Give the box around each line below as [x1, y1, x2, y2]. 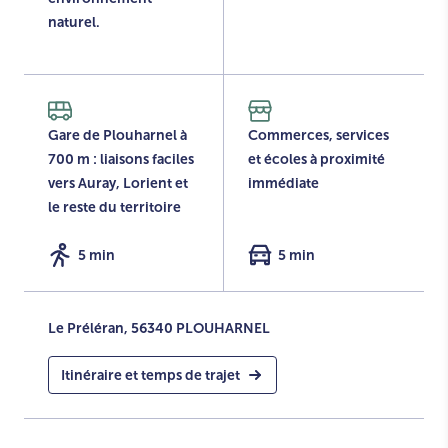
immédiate [248, 175, 319, 191]
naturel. [48, 14, 100, 30]
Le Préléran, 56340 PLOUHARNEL [48, 320, 270, 336]
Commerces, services [248, 127, 389, 143]
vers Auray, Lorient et [48, 175, 188, 191]
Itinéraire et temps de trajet [61, 367, 240, 383]
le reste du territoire [48, 199, 181, 215]
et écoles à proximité [248, 151, 385, 167]
